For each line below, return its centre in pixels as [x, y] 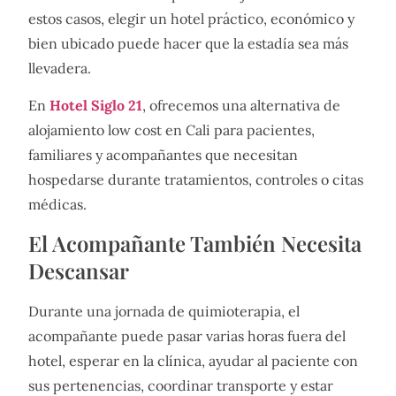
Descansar [79, 270]
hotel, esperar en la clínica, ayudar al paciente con [193, 360]
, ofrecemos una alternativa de [241, 106]
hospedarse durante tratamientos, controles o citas [196, 180]
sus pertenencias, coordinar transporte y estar [181, 385]
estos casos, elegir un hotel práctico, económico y [191, 18]
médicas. [57, 205]
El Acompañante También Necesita [195, 243]
